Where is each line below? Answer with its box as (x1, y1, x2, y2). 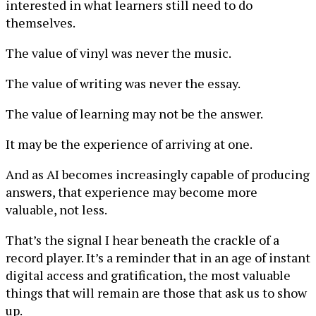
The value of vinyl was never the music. (6, 44, 231, 61)
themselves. (6, 14, 75, 31)
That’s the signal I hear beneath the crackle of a (6, 231, 279, 248)
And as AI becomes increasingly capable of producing (6, 166, 310, 183)
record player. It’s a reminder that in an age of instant (6, 249, 310, 266)
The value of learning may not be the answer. (6, 105, 263, 122)
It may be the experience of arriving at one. (6, 135, 253, 152)
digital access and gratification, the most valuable (6, 267, 291, 284)
